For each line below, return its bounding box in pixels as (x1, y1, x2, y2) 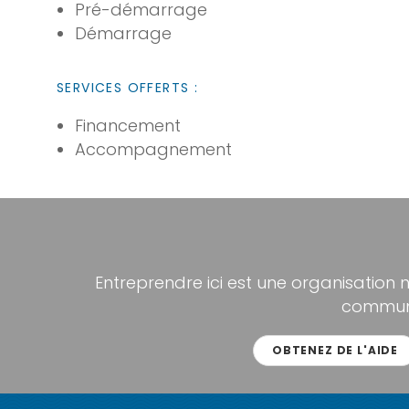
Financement (75, 114, 181, 137)
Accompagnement (75, 138, 232, 161)
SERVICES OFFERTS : (57, 79, 199, 97)
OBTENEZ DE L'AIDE (271, 342, 399, 358)
